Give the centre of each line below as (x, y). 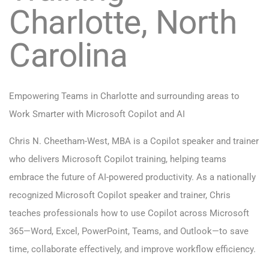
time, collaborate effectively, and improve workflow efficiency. (132, 249)
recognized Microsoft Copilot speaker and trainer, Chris (120, 195)
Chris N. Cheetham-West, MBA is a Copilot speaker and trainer (134, 141)
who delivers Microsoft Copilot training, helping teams (118, 159)
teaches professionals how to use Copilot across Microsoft (129, 213)
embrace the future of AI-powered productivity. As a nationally (132, 177)
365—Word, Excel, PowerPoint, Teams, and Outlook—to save (129, 231)
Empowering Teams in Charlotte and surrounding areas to (124, 96)
